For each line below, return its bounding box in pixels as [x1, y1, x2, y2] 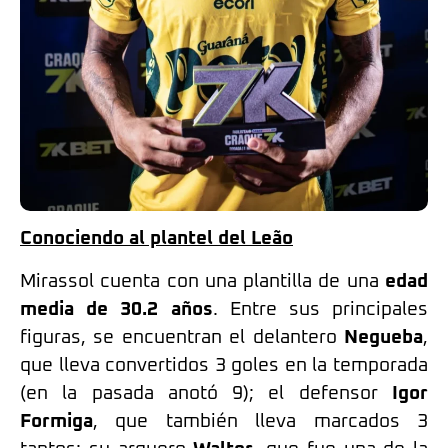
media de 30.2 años [20, 299, 213, 319]
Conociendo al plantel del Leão [20, 229, 293, 249]
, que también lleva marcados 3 [93, 411, 428, 431]
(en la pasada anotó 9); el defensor [20, 383, 392, 403]
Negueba [344, 327, 423, 347]
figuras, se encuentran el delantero [20, 327, 344, 347]
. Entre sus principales [212, 299, 428, 319]
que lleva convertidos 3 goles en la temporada [20, 355, 428, 375]
